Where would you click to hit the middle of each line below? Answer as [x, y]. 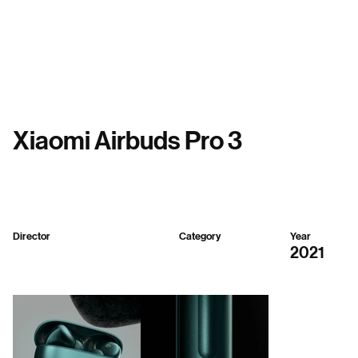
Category [199, 236]
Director [32, 236]
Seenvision [37, 249]
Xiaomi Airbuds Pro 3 [127, 141]
